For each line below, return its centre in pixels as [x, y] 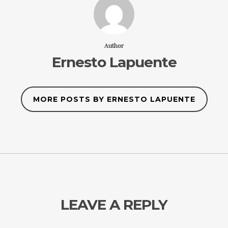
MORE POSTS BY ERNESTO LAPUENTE [114, 99]
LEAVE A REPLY [114, 205]
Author [114, 46]
